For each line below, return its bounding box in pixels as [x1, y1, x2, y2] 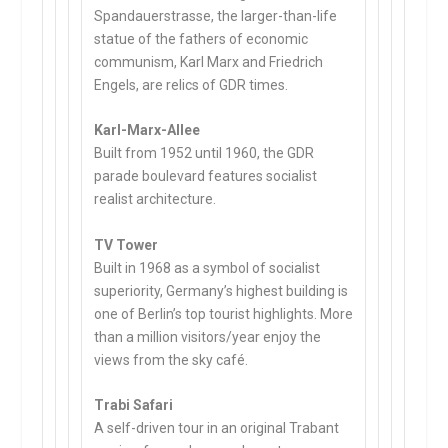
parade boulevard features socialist [94, 168, 318, 185]
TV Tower [94, 236, 159, 253]
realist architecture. [94, 191, 217, 208]
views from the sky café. [94, 351, 249, 368]
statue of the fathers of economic [94, 30, 309, 47]
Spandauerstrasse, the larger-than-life [94, 7, 338, 24]
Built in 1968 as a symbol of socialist [94, 259, 321, 276]
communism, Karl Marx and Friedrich [94, 53, 324, 70]
